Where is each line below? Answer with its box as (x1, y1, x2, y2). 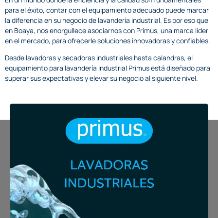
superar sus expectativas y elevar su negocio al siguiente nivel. (5, 73, 198, 83)
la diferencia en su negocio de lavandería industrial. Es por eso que (5, 15, 208, 25)
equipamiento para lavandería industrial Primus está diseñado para (5, 63, 210, 73)
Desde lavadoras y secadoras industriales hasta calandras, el (5, 53, 193, 63)
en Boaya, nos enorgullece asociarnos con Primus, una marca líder (5, 25, 208, 35)
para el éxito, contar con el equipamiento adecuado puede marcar (5, 5, 209, 15)
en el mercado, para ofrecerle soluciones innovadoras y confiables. (5, 36, 210, 45)
